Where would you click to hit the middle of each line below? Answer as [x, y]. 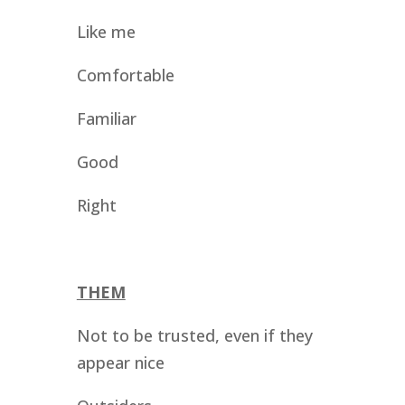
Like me [106, 32]
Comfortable [127, 75]
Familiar [106, 118]
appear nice [120, 363]
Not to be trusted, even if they [194, 335]
